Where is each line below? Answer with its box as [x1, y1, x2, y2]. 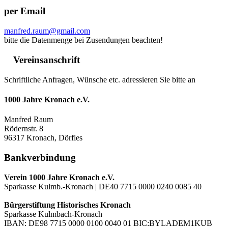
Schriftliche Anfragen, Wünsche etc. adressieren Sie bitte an [4, 75, 195, 84]
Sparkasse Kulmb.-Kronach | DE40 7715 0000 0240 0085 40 [4, 182, 202, 191]
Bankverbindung [4, 152, 76, 163]
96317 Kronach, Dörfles [4, 133, 82, 142]
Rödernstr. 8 [4, 124, 43, 133]
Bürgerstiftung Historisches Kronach [4, 200, 131, 209]
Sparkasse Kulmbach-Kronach [4, 209, 102, 218]
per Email [4, 6, 45, 17]
